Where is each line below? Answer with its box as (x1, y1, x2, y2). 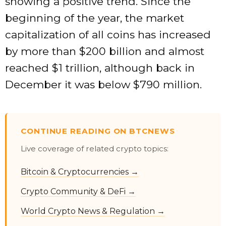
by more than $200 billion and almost (5, 44, 204, 58)
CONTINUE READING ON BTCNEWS (21, 126, 175, 136)
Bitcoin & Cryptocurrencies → (21, 166, 139, 177)
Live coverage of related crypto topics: (21, 143, 168, 153)
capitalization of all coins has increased (5, 28, 211, 41)
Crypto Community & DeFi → (21, 187, 136, 197)
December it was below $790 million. (5, 78, 202, 91)
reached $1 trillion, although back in (5, 61, 195, 74)
